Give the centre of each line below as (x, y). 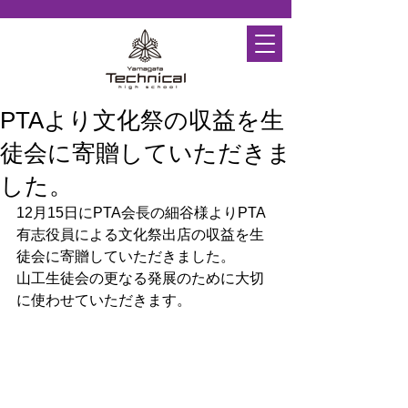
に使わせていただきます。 (104, 300)
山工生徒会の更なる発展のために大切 (140, 278)
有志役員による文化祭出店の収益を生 (140, 235)
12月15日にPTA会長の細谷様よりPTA (141, 213)
